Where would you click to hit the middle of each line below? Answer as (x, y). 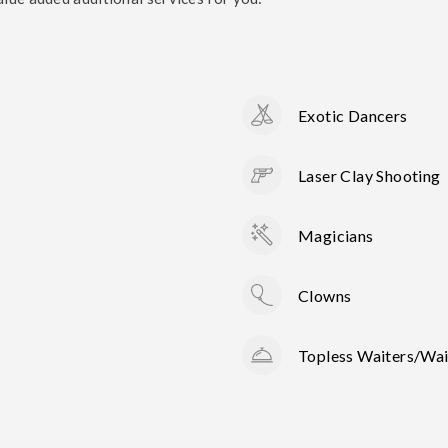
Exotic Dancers (353, 115)
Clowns (325, 295)
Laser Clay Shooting (369, 175)
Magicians (336, 235)
